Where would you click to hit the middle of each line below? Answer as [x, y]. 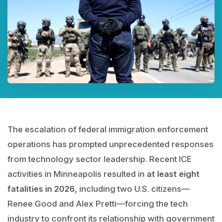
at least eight [173, 174]
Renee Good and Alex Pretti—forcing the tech [98, 204]
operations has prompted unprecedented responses [111, 144]
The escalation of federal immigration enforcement [108, 129]
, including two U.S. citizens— [132, 189]
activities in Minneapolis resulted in [77, 174]
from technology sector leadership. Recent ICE [100, 159]
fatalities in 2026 [41, 189]
